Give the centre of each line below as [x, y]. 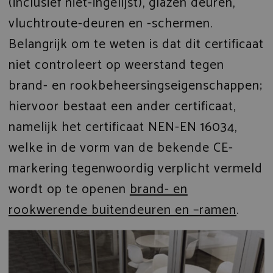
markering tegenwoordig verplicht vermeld [135, 168]
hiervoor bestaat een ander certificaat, [122, 106]
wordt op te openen [69, 189]
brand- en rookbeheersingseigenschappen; [135, 86]
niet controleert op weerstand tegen [116, 65]
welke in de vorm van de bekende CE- [121, 148]
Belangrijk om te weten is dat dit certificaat [136, 44]
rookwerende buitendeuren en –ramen [122, 210]
